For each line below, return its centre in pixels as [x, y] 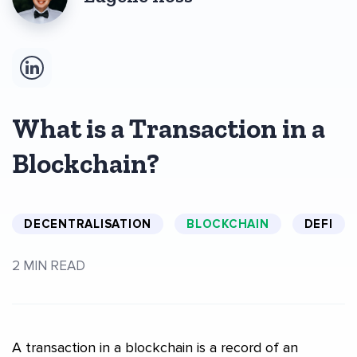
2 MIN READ [49, 265]
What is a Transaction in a [169, 128]
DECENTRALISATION [88, 224]
